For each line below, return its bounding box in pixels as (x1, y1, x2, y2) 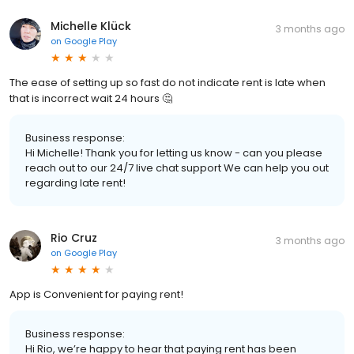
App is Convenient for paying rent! (9, 286, 183, 302)
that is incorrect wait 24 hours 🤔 (9, 90, 172, 106)
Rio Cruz (51, 229, 97, 246)
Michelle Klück (51, 17, 131, 34)
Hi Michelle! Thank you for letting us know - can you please (25, 145, 322, 160)
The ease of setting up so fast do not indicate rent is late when (9, 74, 326, 90)
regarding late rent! (25, 175, 126, 190)
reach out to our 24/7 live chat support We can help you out (25, 160, 329, 175)
